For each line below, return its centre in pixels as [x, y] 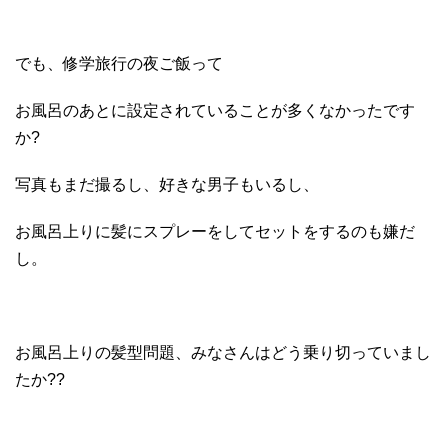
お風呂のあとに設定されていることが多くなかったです [215, 110]
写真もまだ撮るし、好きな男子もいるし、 [167, 184]
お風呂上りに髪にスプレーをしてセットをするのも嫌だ [215, 231]
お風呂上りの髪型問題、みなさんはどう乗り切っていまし [223, 352]
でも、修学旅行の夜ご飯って [119, 63]
